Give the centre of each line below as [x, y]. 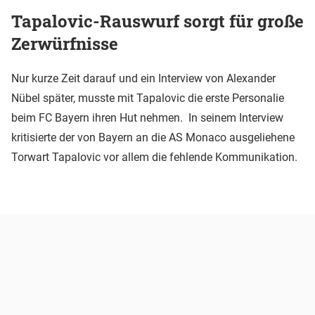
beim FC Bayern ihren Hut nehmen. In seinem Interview [147, 117]
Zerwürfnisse [65, 43]
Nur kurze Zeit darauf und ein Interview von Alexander [143, 78]
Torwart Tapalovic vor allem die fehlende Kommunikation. [154, 157]
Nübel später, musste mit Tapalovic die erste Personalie [148, 98]
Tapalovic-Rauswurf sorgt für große [157, 21]
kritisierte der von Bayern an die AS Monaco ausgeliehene [153, 137]
